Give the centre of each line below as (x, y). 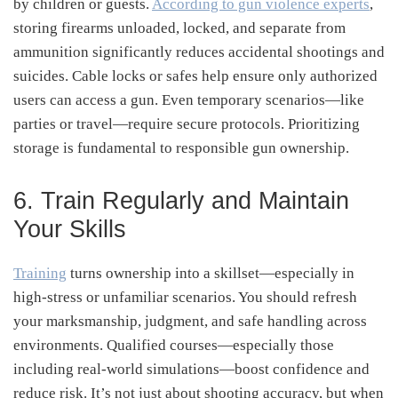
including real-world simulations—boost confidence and (191, 369)
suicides (39, 76)
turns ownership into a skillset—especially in (211, 273)
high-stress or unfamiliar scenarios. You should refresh (185, 297)
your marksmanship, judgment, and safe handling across (190, 321)
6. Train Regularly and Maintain (181, 200)
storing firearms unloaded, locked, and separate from (179, 28)
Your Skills (70, 229)
